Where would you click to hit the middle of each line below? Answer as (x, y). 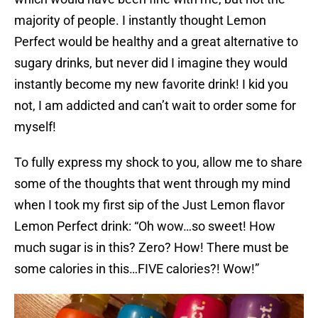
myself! (35, 127)
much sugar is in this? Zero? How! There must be (152, 248)
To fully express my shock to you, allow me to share (158, 163)
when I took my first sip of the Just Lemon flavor (149, 205)
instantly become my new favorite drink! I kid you (151, 84)
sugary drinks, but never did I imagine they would (151, 63)
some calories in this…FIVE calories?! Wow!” (137, 269)
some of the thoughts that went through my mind (152, 184)
